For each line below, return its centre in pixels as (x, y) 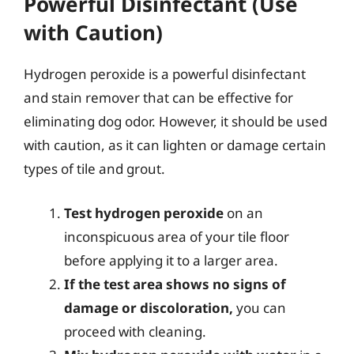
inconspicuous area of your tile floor (177, 236)
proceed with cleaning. (135, 331)
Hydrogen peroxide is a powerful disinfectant (165, 74)
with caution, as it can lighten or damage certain (175, 145)
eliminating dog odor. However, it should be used (175, 121)
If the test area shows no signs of (175, 284)
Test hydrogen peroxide (144, 213)
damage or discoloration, (149, 307)
